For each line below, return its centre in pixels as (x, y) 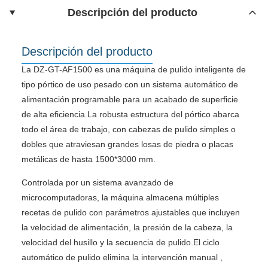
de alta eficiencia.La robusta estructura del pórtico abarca (130, 114)
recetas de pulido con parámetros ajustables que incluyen (131, 212)
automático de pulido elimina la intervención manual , (122, 257)
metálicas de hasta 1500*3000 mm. (89, 159)
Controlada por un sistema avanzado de (98, 182)
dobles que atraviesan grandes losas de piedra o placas (127, 144)
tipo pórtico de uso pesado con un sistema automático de (130, 84)
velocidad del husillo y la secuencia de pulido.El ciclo (121, 242)
